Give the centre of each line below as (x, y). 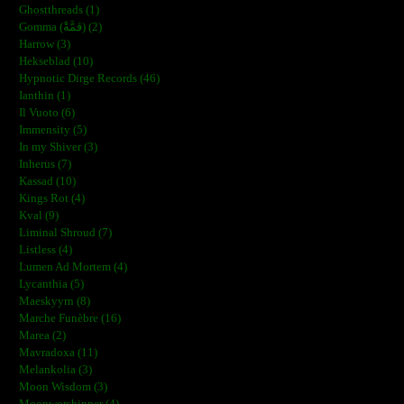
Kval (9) (39, 215)
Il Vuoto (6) (47, 112)
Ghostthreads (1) (59, 9)
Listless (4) (46, 249)
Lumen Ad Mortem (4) (73, 266)
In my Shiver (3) (58, 147)
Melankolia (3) (55, 369)
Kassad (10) (47, 181)
